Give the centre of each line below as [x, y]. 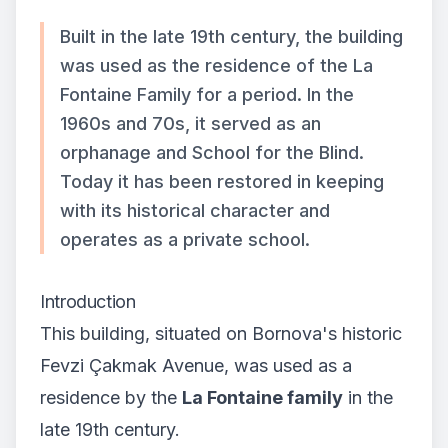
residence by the [111, 398]
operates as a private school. [185, 240]
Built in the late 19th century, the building [231, 37]
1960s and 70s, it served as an [190, 124]
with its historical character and [195, 211]
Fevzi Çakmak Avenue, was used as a [196, 366]
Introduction [88, 302]
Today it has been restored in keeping [222, 182]
